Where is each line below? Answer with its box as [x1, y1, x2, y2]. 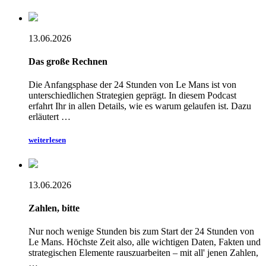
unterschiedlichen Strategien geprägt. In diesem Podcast [28, 90, 236, 101]
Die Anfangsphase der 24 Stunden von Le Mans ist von [28, 80, 236, 90]
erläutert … [28, 112, 71, 122]
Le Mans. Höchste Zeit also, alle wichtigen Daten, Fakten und [28, 237, 261, 248]
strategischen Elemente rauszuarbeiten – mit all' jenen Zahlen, [28, 248, 258, 258]
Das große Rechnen [28, 56, 107, 67]
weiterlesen [28, 135, 66, 145]
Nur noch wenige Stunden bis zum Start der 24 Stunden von [28, 226, 254, 237]
